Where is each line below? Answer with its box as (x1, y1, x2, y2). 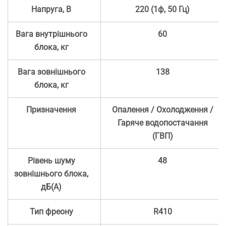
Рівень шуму (27, 156, 75, 166)
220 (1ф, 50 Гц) (135, 5, 190, 15)
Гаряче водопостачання (117, 118, 208, 128)
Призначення (26, 105, 77, 115)
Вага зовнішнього (17, 67, 85, 77)
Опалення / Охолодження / (111, 105, 213, 115)
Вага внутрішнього (15, 29, 87, 39)
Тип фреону (29, 207, 73, 217)
